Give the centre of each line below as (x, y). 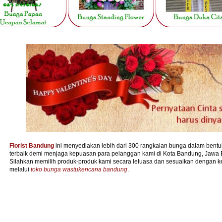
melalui (20, 170)
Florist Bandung (32, 146)
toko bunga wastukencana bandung (79, 170)
